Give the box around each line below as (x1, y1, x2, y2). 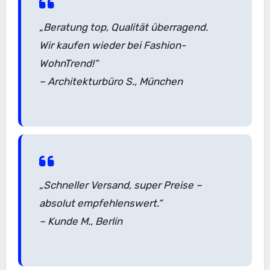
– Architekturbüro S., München (39, 75, 183, 88)
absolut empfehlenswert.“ (39, 196, 162, 209)
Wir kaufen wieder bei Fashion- (39, 39, 186, 52)
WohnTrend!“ (39, 57, 98, 70)
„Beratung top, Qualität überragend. (39, 21, 208, 34)
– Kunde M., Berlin (39, 215, 122, 227)
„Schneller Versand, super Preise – (39, 178, 202, 191)
